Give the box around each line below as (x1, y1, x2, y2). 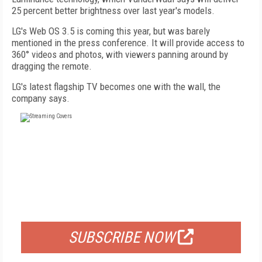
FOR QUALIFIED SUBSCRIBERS (72, 201, 190, 213)
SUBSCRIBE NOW (68, 228, 175, 247)
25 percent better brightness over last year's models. (12, 5, 215, 16)
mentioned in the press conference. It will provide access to (12, 37, 244, 49)
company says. (12, 92, 70, 104)
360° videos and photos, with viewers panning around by (12, 49, 228, 60)
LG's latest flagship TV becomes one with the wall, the (12, 81, 220, 92)
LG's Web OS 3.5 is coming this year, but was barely (12, 25, 210, 37)
